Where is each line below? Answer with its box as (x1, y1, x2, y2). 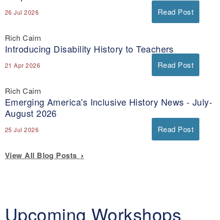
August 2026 (5, 107, 57, 120)
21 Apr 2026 (5, 61, 40, 70)
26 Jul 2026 (5, 8, 39, 17)
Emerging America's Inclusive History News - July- (5, 95, 213, 109)
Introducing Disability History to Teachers (5, 42, 174, 55)
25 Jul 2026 (5, 125, 39, 134)
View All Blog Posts (5, 150, 82, 161)
